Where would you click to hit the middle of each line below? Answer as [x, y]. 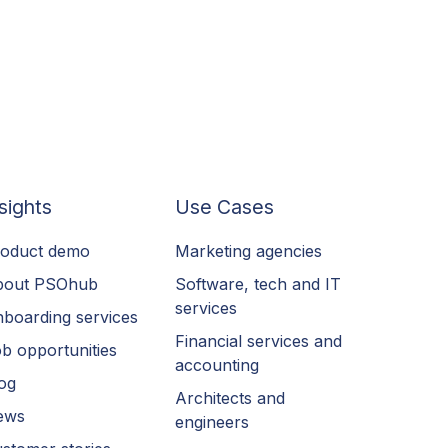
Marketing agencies [249, 251]
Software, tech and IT [258, 284]
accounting [217, 365]
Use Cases [225, 206]
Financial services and [259, 341]
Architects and [230, 398]
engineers [212, 422]
